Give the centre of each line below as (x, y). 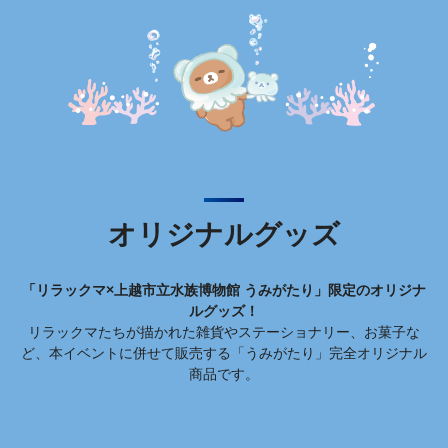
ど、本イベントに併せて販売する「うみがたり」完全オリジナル (224, 353)
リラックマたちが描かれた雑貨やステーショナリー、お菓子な (224, 332)
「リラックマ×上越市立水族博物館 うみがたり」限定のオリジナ (224, 290)
